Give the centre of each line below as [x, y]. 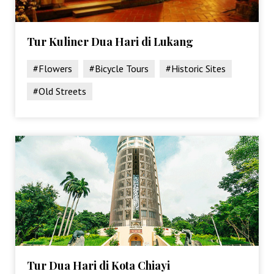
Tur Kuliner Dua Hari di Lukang [110, 41]
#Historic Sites [196, 68]
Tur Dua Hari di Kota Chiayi [99, 265]
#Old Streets [60, 91]
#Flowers [53, 68]
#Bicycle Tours [119, 68]
